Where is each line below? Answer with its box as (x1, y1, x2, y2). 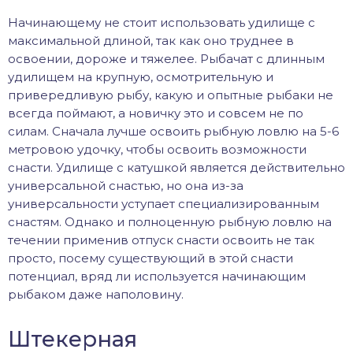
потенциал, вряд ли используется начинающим (8, 268, 306, 284)
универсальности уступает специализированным (8, 195, 319, 211)
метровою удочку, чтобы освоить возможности (8, 141, 307, 157)
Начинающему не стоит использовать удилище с (8, 14, 315, 30)
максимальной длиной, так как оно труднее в (8, 32, 294, 48)
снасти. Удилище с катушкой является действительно (8, 159, 345, 175)
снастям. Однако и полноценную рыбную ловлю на (8, 214, 332, 229)
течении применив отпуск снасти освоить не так (8, 232, 314, 247)
